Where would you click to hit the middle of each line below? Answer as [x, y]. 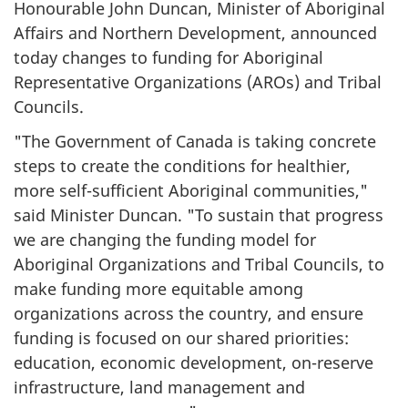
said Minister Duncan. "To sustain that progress [199, 215]
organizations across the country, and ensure [189, 314]
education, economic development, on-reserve [194, 363]
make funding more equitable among [158, 289]
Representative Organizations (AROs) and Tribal [198, 82]
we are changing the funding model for [165, 240]
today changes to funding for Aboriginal [168, 57]
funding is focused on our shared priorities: [181, 338]
